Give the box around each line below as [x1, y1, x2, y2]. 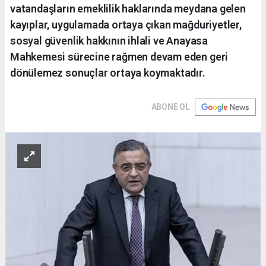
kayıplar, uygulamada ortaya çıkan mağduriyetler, [10, 18, 242, 31]
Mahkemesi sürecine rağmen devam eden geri [10, 50, 229, 63]
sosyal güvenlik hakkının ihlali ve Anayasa [10, 34, 208, 47]
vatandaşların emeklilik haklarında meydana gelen [10, 2, 246, 15]
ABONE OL [151, 102, 190, 112]
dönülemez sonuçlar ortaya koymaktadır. [10, 66, 205, 79]
